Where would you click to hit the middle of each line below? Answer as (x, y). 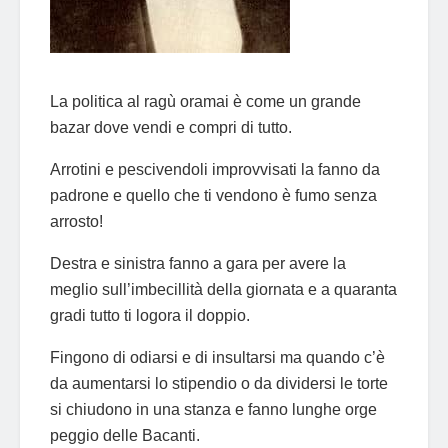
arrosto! (76, 221)
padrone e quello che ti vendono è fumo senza (213, 195)
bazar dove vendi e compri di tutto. (171, 127)
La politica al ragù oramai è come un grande (205, 101)
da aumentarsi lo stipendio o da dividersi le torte (219, 383)
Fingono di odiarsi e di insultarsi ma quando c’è (217, 357)
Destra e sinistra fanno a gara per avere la (200, 263)
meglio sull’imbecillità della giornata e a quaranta (223, 289)
